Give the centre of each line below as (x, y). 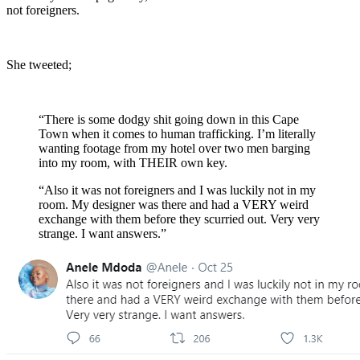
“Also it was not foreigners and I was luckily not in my (177, 190)
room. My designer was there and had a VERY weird (174, 205)
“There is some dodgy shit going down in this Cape (169, 120)
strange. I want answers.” (102, 234)
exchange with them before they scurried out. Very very (179, 219)
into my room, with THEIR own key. (133, 163)
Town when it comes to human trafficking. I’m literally (177, 134)
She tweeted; (39, 65)
